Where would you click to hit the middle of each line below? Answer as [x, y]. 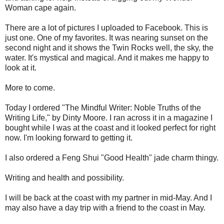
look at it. [21, 67]
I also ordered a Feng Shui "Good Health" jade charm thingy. [112, 157]
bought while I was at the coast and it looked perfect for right [110, 127]
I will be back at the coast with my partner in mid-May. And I [108, 197]
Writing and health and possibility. [64, 177]
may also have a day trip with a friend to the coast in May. [105, 207]
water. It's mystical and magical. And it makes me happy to [107, 57]
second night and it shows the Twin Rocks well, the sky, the [109, 47]
